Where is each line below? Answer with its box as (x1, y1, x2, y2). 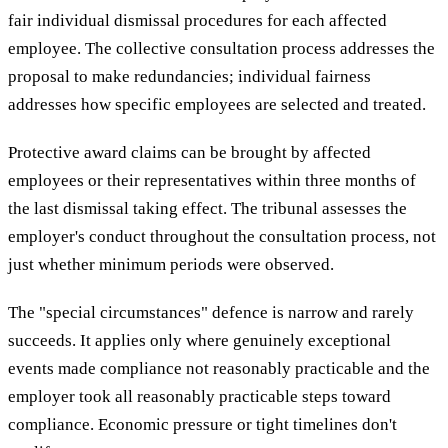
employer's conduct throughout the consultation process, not (8, 227, 436, 247)
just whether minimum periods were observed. (8, 255, 334, 275)
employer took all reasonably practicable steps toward (8, 387, 391, 407)
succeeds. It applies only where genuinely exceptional (8, 331, 391, 351)
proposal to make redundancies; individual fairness (8, 67, 371, 87)
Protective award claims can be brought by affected (8, 143, 371, 163)
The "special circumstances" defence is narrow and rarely (8, 303, 414, 323)
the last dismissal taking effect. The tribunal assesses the (8, 199, 407, 219)
